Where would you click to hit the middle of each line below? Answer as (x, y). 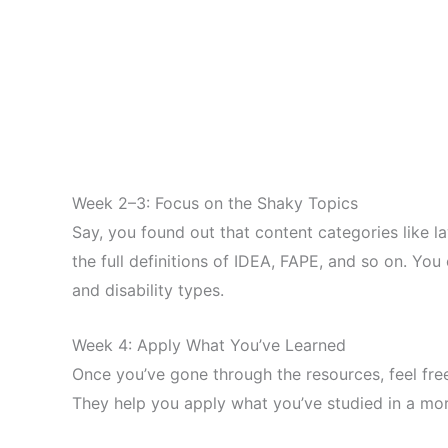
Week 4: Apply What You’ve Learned (209, 344)
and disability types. (148, 290)
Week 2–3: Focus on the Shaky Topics (215, 203)
